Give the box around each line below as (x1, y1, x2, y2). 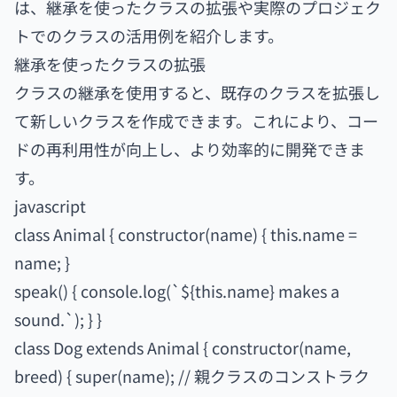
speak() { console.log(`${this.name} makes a (14, 279, 339, 302)
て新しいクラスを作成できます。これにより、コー (14, 109, 378, 132)
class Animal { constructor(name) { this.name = (14, 222, 357, 245)
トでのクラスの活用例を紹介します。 (14, 24, 284, 47)
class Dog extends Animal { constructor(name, (14, 336, 351, 359)
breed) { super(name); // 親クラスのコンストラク (14, 364, 370, 387)
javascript (14, 194, 86, 217)
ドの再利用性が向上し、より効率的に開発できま (14, 137, 365, 160)
